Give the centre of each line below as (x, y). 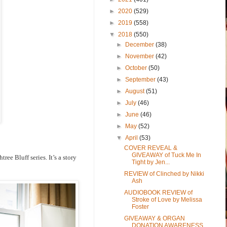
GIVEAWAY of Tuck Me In (166, 155)
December (141, 44)
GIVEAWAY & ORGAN (154, 218)
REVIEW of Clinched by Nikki (164, 174)
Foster (140, 206)
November (141, 56)
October (137, 68)
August (136, 91)
